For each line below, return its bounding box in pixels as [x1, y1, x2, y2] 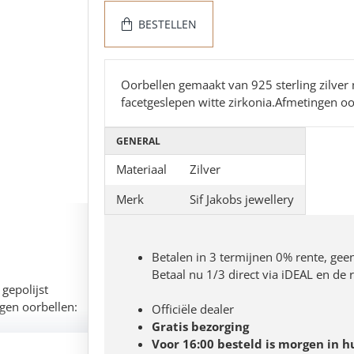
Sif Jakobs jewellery [190, 191, 294, 207]
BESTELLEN [138, 16, 197, 32]
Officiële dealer [152, 301, 234, 317]
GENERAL [116, 134, 160, 148]
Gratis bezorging [152, 318, 249, 334]
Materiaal [116, 161, 167, 177]
